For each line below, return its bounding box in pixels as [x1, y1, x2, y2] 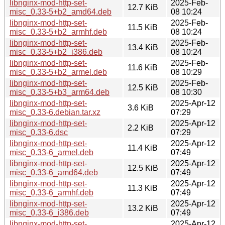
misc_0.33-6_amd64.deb [10, 168, 98, 177]
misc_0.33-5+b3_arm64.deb [10, 87, 109, 96]
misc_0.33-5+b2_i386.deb [10, 47, 102, 56]
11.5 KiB [128, 23, 158, 32]
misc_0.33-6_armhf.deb [10, 188, 93, 197]
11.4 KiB [128, 143, 158, 152]
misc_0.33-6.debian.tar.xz [10, 107, 100, 117]
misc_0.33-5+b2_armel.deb [10, 67, 107, 76]
